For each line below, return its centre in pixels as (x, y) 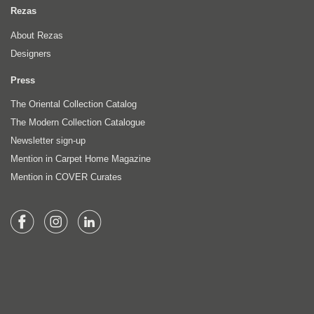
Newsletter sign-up (48, 141)
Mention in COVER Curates (66, 177)
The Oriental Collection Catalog (74, 104)
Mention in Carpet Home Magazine (81, 159)
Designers (31, 53)
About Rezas (37, 35)
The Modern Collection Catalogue (78, 123)
